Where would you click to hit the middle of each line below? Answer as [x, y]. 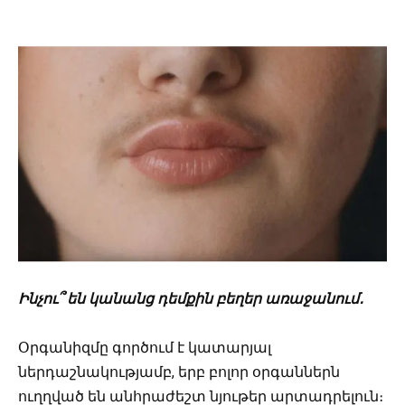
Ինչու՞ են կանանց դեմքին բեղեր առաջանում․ [191, 298]
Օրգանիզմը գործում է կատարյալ [145, 347]
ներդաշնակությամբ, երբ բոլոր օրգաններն [179, 372]
